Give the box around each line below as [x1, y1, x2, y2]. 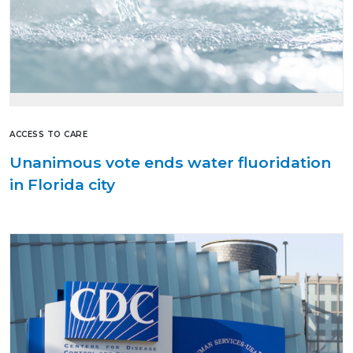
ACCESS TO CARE [9, 128, 87, 139]
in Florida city [9, 174, 115, 194]
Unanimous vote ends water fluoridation [9, 152, 331, 172]
